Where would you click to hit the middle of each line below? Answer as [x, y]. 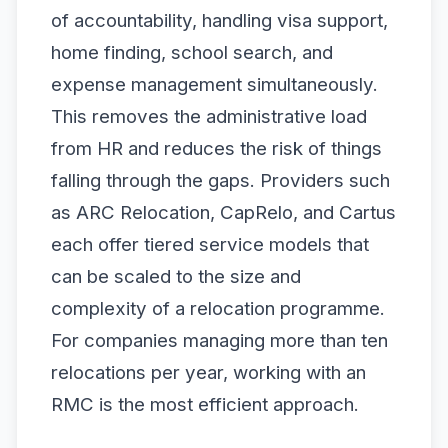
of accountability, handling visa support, [219, 21]
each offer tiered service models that [210, 245]
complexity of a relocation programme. [218, 309]
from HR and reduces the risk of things [216, 149]
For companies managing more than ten [219, 341]
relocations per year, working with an [208, 373]
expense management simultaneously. [214, 85]
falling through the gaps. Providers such [220, 181]
